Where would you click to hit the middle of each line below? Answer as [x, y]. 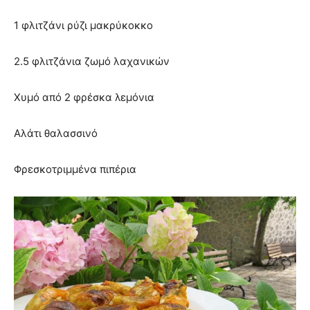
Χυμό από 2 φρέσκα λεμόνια [84, 98]
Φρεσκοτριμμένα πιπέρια [75, 170]
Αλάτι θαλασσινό [56, 134]
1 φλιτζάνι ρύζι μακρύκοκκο [83, 26]
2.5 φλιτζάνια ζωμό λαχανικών [92, 62]
